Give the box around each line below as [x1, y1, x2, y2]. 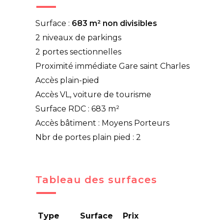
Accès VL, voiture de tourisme [35, 90, 151, 99]
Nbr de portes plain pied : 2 [35, 133, 141, 142]
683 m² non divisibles [72, 19, 157, 28]
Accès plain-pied [35, 76, 99, 85]
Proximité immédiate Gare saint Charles [35, 61, 190, 71]
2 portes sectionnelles [35, 47, 121, 56]
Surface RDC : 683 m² [35, 104, 119, 113]
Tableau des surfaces [35, 174, 157, 186]
